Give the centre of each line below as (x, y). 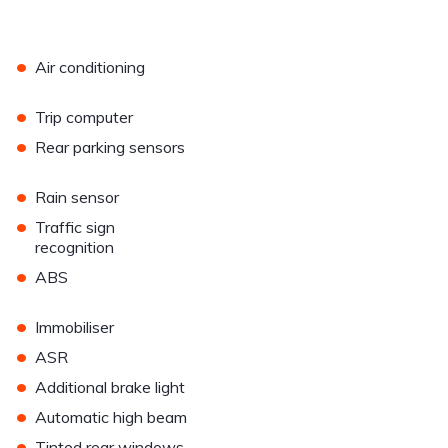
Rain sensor (77, 197)
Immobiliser (75, 327)
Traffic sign (75, 227)
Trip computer (84, 117)
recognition (75, 247)
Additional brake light (110, 387)
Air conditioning (90, 67)
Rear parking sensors (110, 147)
